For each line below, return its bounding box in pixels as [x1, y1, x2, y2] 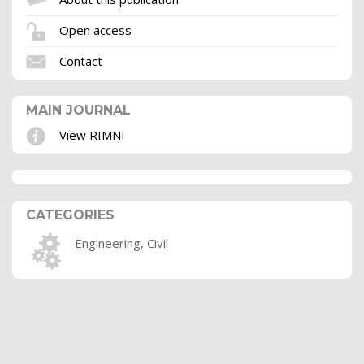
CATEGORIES [26, 207, 115, 223]
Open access [59, 21, 132, 38]
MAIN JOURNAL [26, 102, 131, 119]
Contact [59, 52, 102, 69]
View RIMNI [59, 126, 125, 143]
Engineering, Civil [75, 235, 168, 252]
